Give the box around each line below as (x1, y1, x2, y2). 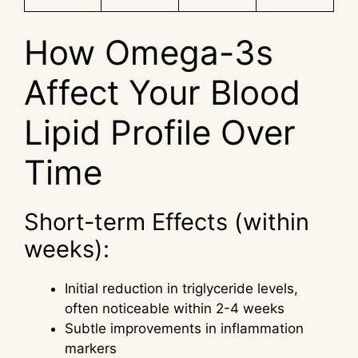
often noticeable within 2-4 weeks (65, 300, 284, 316)
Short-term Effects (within (24, 207, 309, 236)
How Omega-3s (24, 31, 273, 73)
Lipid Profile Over (24, 111, 296, 153)
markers (65, 340, 117, 356)
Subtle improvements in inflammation (65, 320, 304, 336)
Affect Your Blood (24, 71, 300, 113)
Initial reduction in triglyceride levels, (65, 280, 298, 296)
